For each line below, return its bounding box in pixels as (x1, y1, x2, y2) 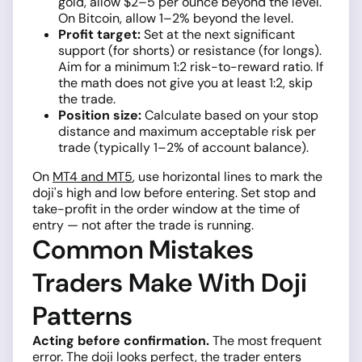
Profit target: (58, 26, 141, 44)
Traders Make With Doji (32, 266, 307, 301)
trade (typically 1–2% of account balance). (58, 139, 309, 157)
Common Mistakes (32, 233, 254, 267)
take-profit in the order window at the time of (32, 200, 300, 218)
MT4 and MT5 (53, 168, 133, 186)
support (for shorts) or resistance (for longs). (58, 42, 322, 60)
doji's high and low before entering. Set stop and (32, 184, 316, 202)
